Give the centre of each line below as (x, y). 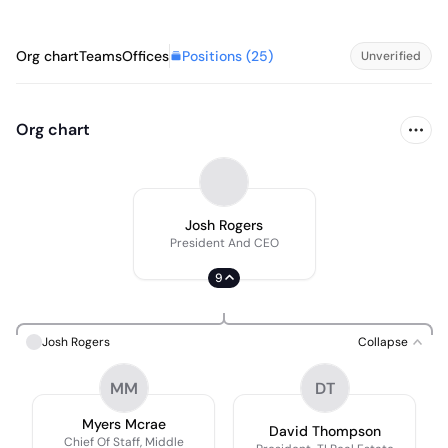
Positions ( (216, 55)
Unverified (390, 56)
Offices (145, 56)
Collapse (383, 342)
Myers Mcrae (123, 423)
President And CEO (224, 243)
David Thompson (324, 431)
